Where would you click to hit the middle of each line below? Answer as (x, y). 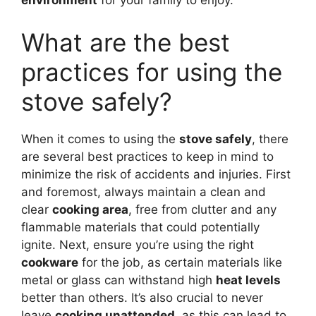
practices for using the (152, 72)
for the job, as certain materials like (180, 262)
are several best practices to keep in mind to (147, 156)
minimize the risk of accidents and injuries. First (156, 174)
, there (270, 139)
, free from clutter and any (202, 209)
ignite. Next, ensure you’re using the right (138, 244)
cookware (50, 262)
